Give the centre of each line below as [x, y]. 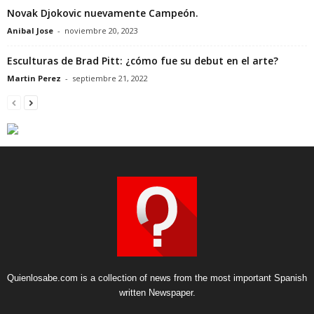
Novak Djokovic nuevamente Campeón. [103, 13]
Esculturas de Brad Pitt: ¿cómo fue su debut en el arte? [143, 60]
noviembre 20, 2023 [101, 30]
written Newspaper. [157, 292]
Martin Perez [34, 78]
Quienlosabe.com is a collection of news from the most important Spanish [157, 278]
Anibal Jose [30, 30]
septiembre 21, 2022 [110, 78]
